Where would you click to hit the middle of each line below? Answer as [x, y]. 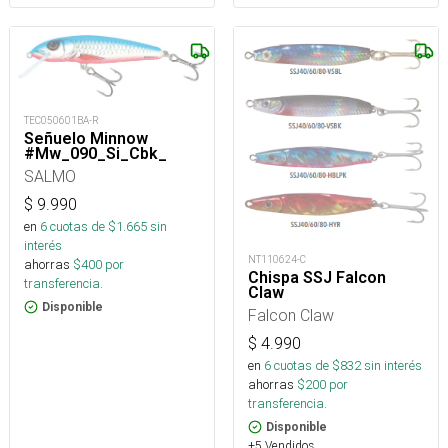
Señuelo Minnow [86, 139]
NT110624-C [277, 260]
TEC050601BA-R [61, 121]
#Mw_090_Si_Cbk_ [95, 154]
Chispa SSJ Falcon [317, 278]
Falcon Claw [291, 315]
